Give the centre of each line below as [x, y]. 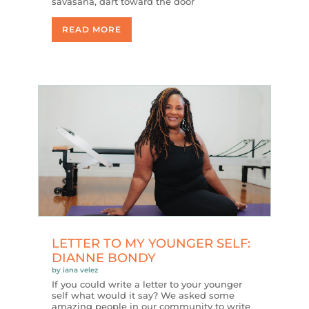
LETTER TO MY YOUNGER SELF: [151, 244]
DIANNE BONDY [103, 258]
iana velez [80, 270]
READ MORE [91, 30]
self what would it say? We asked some [143, 296]
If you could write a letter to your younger [147, 285]
